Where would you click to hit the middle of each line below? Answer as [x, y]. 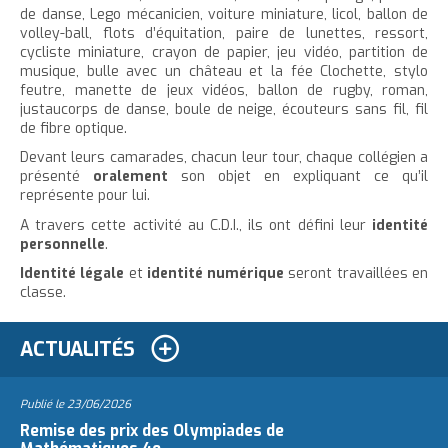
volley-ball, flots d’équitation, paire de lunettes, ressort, [224, 33]
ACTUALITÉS [77, 349]
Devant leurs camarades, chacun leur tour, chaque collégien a [224, 158]
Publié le [43, 405]
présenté [56, 177]
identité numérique [217, 274]
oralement [130, 177]
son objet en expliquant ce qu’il [298, 177]
